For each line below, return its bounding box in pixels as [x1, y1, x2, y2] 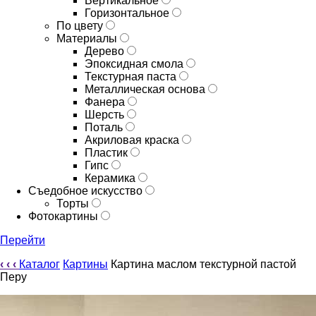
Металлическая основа [85, 83, 208, 95]
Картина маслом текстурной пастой [111, 258, 296, 270]
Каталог [19, 258, 60, 270]
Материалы [56, 32, 120, 44]
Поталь [85, 121, 126, 133]
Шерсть [85, 109, 127, 121]
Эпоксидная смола [85, 58, 186, 70]
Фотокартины [28, 210, 101, 222]
